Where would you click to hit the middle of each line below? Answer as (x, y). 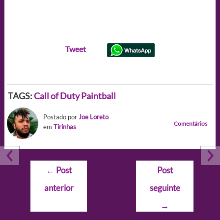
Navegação (48, 166)
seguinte (165, 188)
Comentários (191, 123)
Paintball (98, 96)
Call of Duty (56, 96)
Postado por (61, 117)
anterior (59, 188)
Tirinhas (65, 126)
